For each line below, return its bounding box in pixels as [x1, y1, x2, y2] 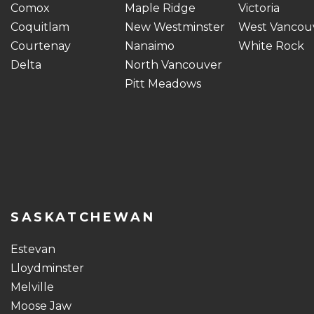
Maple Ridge [124, 1, 196, 15]
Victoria [238, 1, 280, 15]
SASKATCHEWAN [11, 210, 156, 225]
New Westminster [124, 20, 225, 34]
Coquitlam [11, 20, 69, 34]
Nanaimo [124, 39, 175, 53]
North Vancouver [124, 58, 222, 71]
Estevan [11, 243, 55, 256]
